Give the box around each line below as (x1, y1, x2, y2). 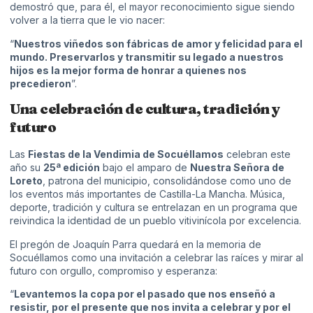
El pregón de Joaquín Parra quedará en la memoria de (10, 238, 261, 250)
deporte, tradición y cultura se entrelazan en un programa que (10, 201, 298, 214)
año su (10, 161, 43, 174)
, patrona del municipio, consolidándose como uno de (43, 175, 291, 187)
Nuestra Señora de (190, 161, 284, 174)
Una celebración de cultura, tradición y (10, 100, 280, 118)
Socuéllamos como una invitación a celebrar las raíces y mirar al (10, 251, 303, 263)
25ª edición (43, 161, 100, 174)
